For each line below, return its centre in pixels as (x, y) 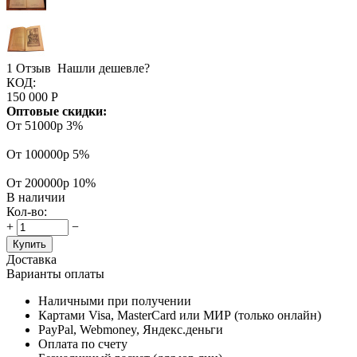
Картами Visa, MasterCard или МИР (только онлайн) (180, 315)
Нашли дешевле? (104, 68)
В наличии (36, 197)
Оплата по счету (83, 343)
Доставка (31, 259)
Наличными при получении (115, 300)
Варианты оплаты (55, 273)
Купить (29, 244)
